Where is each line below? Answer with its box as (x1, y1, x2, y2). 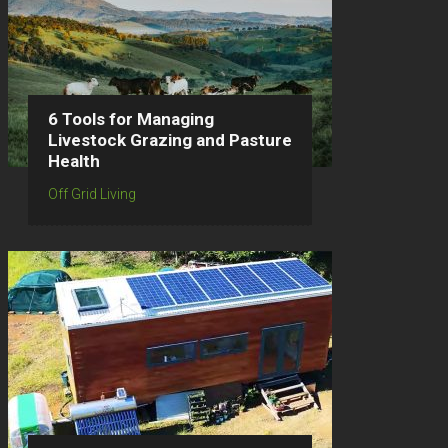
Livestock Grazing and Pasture (48, 130, 292, 150)
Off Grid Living (48, 186, 136, 202)
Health (48, 151, 100, 171)
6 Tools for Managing (48, 109, 214, 129)
